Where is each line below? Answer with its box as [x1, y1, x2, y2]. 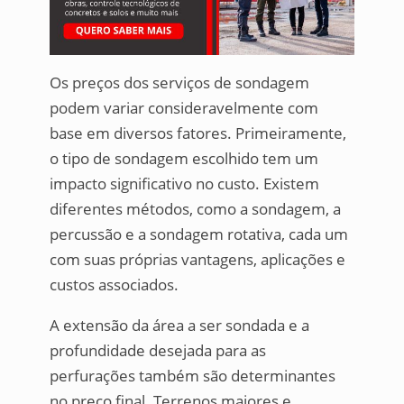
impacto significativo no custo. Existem [49, 173, 319, 195]
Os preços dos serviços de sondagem [49, 72, 309, 94]
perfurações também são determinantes [49, 365, 335, 387]
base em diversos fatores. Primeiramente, [49, 123, 346, 144]
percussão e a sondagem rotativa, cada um [49, 224, 348, 245]
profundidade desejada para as [49, 340, 266, 362]
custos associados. [49, 274, 179, 296]
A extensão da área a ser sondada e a [49, 315, 309, 336]
